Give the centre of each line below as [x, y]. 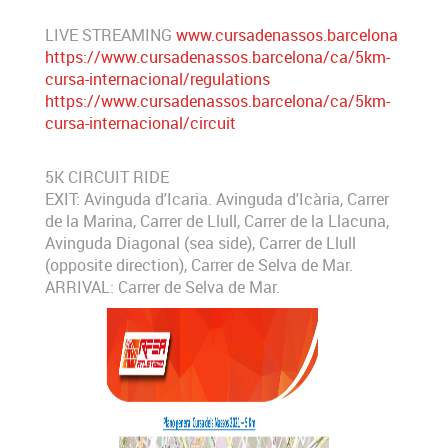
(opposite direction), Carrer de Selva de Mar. [199, 265]
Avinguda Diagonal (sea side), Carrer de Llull [200, 243]
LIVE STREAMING [110, 35]
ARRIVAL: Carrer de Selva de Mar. [162, 287]
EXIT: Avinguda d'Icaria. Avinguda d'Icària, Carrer [217, 199]
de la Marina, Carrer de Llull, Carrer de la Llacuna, [217, 221]
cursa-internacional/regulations [157, 79]
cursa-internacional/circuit [140, 123]
